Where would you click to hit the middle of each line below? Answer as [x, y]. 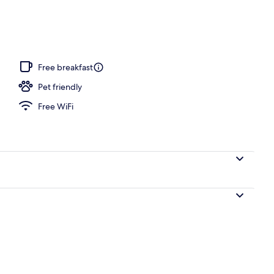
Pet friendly [60, 87]
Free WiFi [56, 106]
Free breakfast [65, 67]
